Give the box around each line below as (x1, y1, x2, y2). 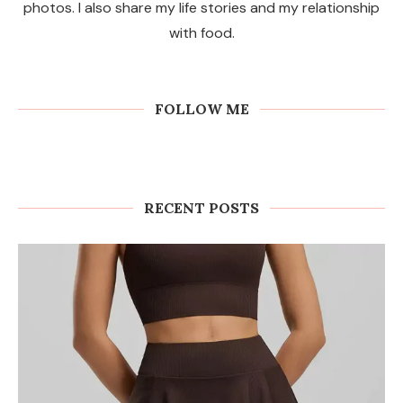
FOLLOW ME (154, 100, 249, 119)
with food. (168, 23, 235, 43)
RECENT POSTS (144, 199, 259, 218)
